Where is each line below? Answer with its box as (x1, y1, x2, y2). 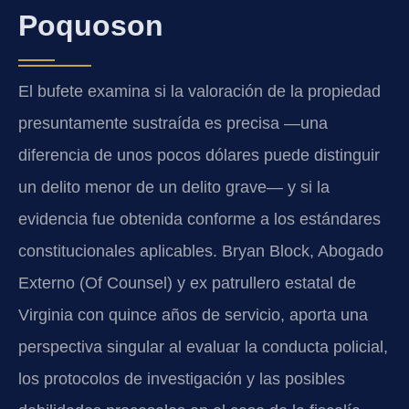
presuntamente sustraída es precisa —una (18, 114, 328, 133)
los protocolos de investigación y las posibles (18, 370, 345, 389)
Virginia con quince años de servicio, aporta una (18, 306, 368, 325)
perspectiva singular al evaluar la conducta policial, (18, 338, 388, 357)
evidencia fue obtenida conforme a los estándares (18, 210, 381, 229)
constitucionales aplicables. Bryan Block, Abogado (18, 242, 383, 261)
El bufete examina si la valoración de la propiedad (18, 82, 381, 101)
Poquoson (18, 9, 163, 43)
